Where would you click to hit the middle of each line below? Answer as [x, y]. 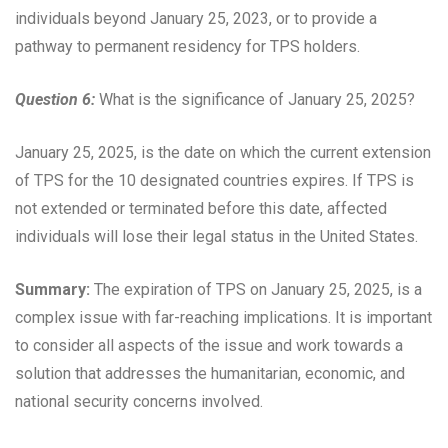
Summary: [52, 290]
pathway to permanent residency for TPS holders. [187, 47]
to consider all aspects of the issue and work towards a [209, 346]
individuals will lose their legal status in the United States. [216, 237]
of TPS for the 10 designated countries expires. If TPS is [214, 181]
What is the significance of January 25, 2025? [255, 100]
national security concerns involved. [139, 402]
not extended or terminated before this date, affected [201, 209]
